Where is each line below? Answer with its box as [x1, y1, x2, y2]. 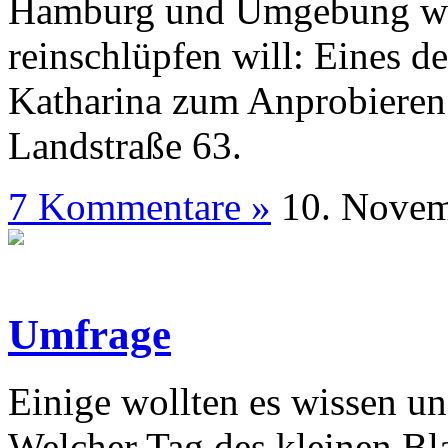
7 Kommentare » [8, 185, 271, 229]
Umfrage [8, 311, 171, 359]
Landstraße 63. [8, 124, 242, 168]
